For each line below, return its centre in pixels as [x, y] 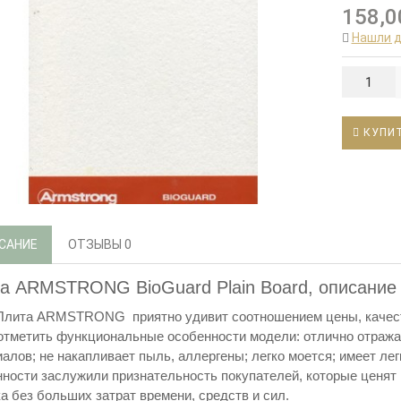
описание [358, 287]
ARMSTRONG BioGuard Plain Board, [164, 287]
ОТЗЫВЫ [96, 244]
